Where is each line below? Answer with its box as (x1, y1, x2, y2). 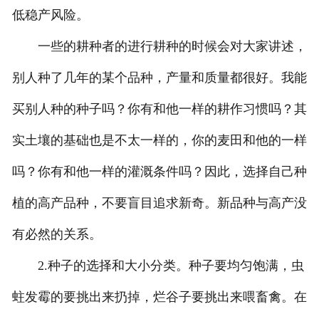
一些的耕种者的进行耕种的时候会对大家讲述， (11, 39, 307, 54)
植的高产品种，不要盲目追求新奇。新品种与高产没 (11, 196, 307, 211)
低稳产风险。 (11, 8, 89, 23)
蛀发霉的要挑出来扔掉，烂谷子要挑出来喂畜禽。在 (11, 290, 307, 305)
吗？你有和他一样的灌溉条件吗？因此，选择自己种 (11, 164, 307, 179)
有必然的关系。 (11, 227, 102, 242)
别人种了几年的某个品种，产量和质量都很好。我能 (11, 70, 307, 85)
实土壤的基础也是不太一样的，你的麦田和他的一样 (11, 133, 307, 148)
